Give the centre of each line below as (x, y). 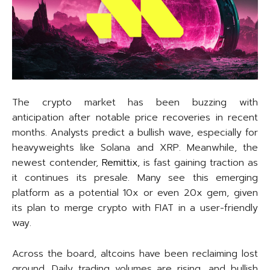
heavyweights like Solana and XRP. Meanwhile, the (135, 148)
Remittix (120, 163)
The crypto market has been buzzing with (135, 103)
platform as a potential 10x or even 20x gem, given (135, 193)
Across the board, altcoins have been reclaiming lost (135, 254)
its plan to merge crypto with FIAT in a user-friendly (135, 208)
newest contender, (57, 163)
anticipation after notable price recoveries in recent (135, 118)
